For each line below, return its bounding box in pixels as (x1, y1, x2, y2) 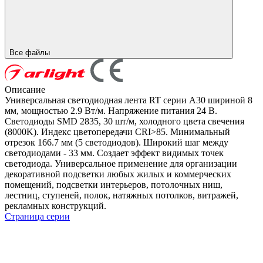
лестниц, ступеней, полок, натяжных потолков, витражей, (5, 190, 238, 200)
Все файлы (9, 48, 52, 57)
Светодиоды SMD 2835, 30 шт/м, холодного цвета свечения (5, 116, 244, 126)
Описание (5, 84, 45, 95)
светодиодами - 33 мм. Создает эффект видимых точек (5, 147, 224, 158)
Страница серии (5, 211, 70, 221)
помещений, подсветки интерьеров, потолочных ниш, (5, 179, 222, 190)
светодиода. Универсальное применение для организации (5, 158, 237, 168)
